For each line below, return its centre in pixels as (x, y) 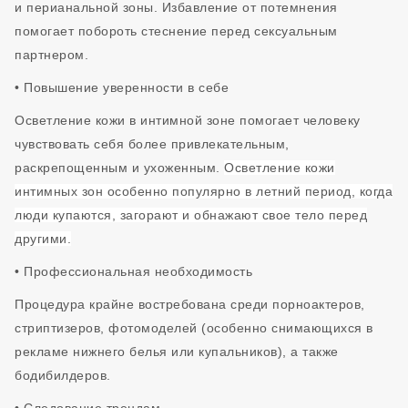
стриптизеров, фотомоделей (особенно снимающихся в (194, 328)
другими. (43, 239)
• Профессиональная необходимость (133, 271)
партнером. (51, 55)
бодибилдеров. (63, 375)
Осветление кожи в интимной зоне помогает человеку (188, 120)
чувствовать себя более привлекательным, (152, 144)
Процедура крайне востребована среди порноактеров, (190, 304)
